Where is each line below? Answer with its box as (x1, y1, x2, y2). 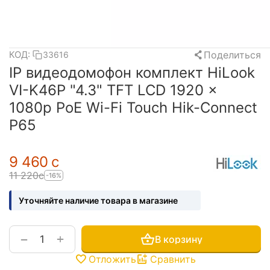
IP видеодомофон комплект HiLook (9, 64, 255, 81)
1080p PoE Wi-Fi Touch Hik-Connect (9, 99, 257, 116)
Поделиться (204, 48, 261, 61)
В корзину (154, 233, 202, 245)
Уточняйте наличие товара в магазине (19, 195, 178, 206)
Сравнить (149, 253, 196, 265)
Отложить (88, 253, 136, 265)
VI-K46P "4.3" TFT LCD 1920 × (9, 81, 218, 99)
